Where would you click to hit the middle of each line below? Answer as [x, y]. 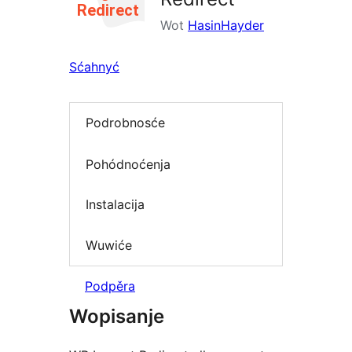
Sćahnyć [94, 67]
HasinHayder [226, 25]
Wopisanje [117, 317]
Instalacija [115, 205]
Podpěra [110, 286]
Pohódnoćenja [128, 164]
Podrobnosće [125, 123]
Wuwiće [109, 245]
